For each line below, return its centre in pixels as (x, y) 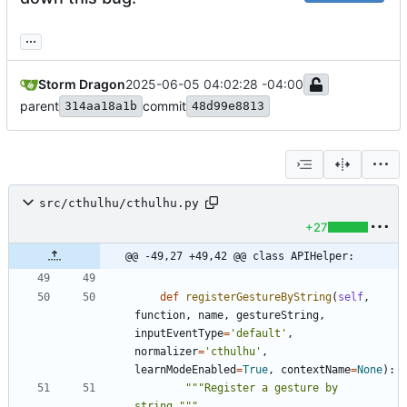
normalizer (166, 352)
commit (164, 106)
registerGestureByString (258, 298)
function (160, 316)
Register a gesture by (271, 388)
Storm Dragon (82, 84)
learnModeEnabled (185, 370)
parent (40, 106)
